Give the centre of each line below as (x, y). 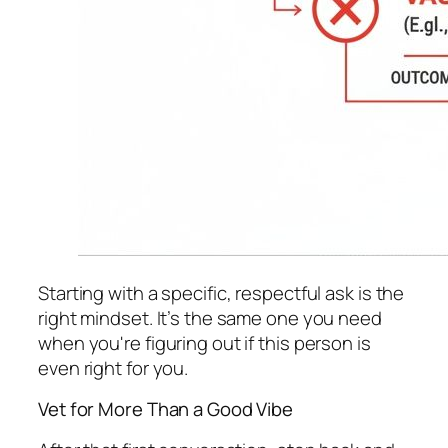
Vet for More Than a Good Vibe (166, 409)
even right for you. (113, 367)
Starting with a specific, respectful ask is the (221, 292)
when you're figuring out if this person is (204, 342)
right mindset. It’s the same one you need (210, 317)
